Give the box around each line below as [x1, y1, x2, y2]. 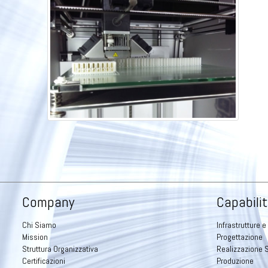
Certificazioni [22, 255, 65, 266]
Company [22, 193, 74, 211]
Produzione [217, 255, 254, 266]
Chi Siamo [22, 220, 56, 230]
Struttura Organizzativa [22, 243, 98, 254]
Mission [22, 232, 48, 242]
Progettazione [217, 232, 263, 242]
